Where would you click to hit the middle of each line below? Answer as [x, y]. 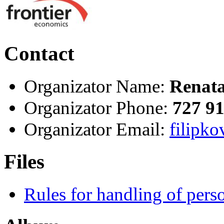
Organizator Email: [94, 129]
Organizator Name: [94, 86]
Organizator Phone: [96, 108]
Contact [39, 54]
